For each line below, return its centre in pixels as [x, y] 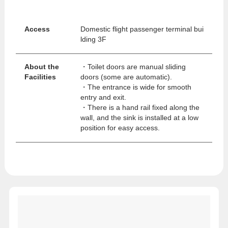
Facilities [40, 77]
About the [41, 67]
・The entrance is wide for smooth [136, 88]
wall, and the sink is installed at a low [139, 118]
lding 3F [93, 40]
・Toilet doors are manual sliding [133, 67]
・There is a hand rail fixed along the [140, 108]
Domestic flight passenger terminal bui [142, 30]
